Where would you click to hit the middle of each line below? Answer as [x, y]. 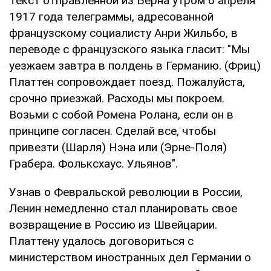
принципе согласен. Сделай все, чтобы [113, 131]
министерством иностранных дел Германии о [130, 257]
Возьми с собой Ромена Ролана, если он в [121, 114]
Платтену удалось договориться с [101, 241]
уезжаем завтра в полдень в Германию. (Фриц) [135, 65]
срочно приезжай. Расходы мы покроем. [117, 98]
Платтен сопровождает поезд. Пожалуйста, [127, 82]
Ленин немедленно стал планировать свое [123, 208]
